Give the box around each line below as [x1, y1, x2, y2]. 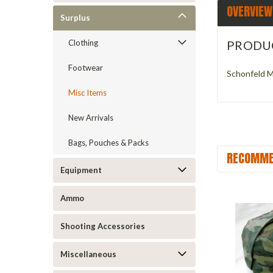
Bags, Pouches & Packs [68, 138, 149, 147]
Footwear [68, 63, 103, 73]
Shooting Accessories [60, 221, 145, 231]
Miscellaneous [60, 249, 116, 259]
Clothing [68, 38, 98, 48]
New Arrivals [68, 113, 113, 122]
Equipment [60, 165, 102, 175]
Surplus [60, 13, 90, 23]
